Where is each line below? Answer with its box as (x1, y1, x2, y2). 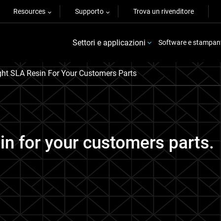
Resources (13, 7, 45, 15)
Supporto (75, 7, 104, 15)
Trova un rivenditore (133, 7, 194, 15)
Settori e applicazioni (73, 37, 146, 47)
